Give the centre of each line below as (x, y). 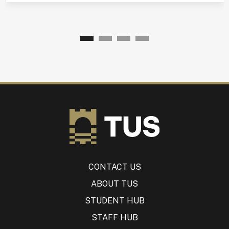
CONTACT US (114, 167)
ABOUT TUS (114, 184)
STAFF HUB (114, 217)
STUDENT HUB (114, 200)
